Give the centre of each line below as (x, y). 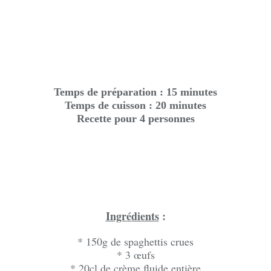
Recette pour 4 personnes (135, 119)
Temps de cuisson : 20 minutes (135, 105)
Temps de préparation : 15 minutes (135, 92)
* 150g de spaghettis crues (135, 241)
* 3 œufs (135, 255)
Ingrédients (132, 216)
